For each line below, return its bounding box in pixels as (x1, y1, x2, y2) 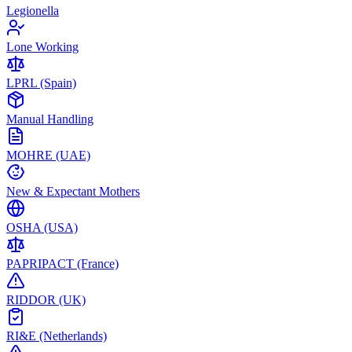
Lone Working (6, 40, 79, 53)
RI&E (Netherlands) (6, 329, 107, 343)
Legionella (6, 4, 59, 17)
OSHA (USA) (6, 221, 78, 234)
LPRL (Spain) (6, 76, 76, 90)
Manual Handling (6, 112, 93, 126)
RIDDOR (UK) (6, 293, 86, 306)
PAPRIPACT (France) (6, 257, 119, 270)
